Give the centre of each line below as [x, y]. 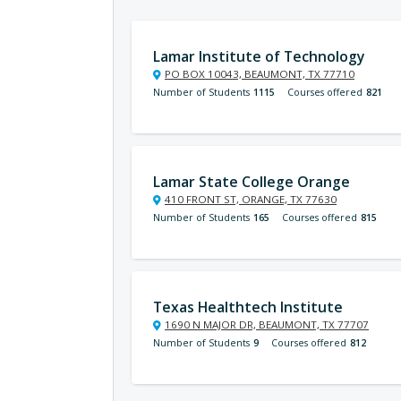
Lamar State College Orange [252, 182]
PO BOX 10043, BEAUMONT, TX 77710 [260, 74]
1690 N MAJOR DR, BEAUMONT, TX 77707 [267, 324]
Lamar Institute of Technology [259, 56]
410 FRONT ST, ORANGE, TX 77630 [251, 199]
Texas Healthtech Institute [248, 307]
